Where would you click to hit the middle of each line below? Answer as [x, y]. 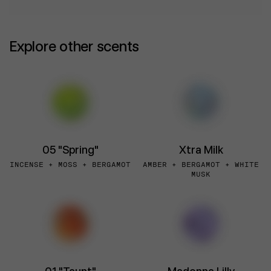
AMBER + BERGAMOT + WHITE [201, 165]
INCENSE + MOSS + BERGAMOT [70, 165]
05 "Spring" [70, 150]
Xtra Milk [201, 150]
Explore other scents [74, 47]
